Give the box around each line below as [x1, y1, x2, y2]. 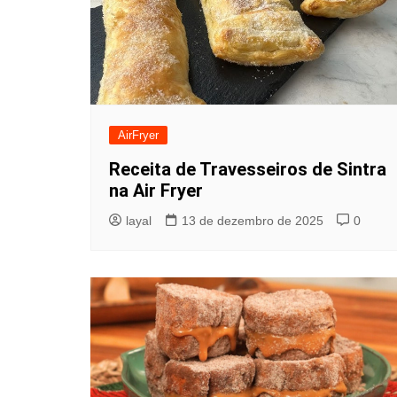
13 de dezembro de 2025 [182, 213, 323, 228]
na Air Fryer [109, 179, 203, 201]
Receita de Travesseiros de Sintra [109, 158, 386, 180]
